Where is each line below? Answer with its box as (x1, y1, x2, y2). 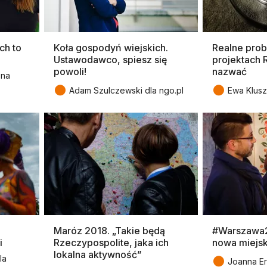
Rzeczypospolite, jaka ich (54, 236, 169, 249)
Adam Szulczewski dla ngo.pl (69, 85, 184, 95)
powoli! (54, 65, 86, 77)
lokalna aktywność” (54, 248, 141, 260)
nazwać (212, 65, 247, 77)
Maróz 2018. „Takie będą (54, 224, 165, 237)
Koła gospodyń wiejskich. (54, 41, 168, 54)
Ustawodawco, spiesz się (54, 53, 167, 66)
